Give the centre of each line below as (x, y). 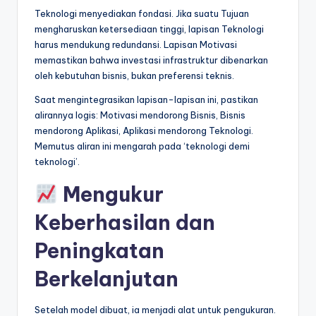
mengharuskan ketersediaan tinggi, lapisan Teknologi (149, 29)
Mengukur (110, 195)
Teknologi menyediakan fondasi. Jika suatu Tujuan (142, 14)
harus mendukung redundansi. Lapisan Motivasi (136, 45)
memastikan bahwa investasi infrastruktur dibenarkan (151, 60)
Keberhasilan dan (125, 223)
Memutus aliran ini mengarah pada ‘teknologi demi (142, 146)
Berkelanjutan (107, 279)
